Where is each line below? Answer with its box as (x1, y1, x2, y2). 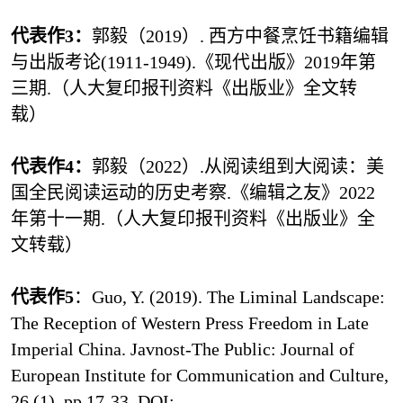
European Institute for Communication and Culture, (10, 365, 389, 386)
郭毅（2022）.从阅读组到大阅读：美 (91, 157, 384, 177)
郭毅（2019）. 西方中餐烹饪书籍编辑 (91, 26, 389, 47)
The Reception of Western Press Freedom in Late (10, 313, 369, 334)
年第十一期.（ (10, 209, 123, 229)
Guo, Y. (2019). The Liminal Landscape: (91, 287, 385, 308)
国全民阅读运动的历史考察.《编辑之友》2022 (10, 183, 375, 203)
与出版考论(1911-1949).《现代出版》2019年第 (10, 52, 376, 73)
